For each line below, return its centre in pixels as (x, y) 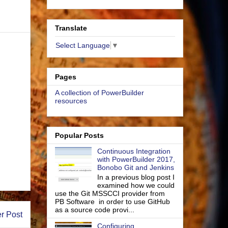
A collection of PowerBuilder (99, 92)
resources (71, 101)
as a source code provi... (95, 210)
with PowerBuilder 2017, (136, 160)
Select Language (83, 46)
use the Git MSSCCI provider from (110, 193)
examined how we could (136, 185)
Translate (71, 28)
